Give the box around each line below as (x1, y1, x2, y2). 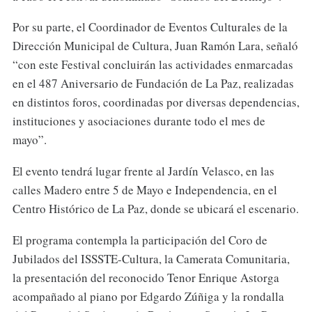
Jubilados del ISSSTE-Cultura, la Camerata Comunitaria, (12, 251, 290, 267)
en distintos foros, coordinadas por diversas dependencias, (12, 94, 299, 111)
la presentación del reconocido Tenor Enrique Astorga (12, 270, 279, 286)
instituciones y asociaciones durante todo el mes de (12, 113, 265, 130)
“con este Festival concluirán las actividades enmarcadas (12, 56, 293, 73)
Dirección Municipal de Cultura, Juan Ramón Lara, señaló (12, 38, 298, 54)
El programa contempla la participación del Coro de (12, 232, 267, 249)
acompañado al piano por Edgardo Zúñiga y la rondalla (12, 288, 284, 305)
